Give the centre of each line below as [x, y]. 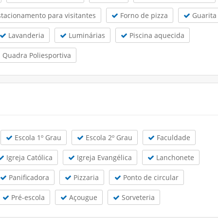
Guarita [203, 15]
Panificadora [28, 177]
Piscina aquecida [156, 35]
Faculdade [173, 137]
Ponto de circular [150, 177]
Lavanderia [25, 35]
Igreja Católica [28, 157]
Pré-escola [27, 197]
